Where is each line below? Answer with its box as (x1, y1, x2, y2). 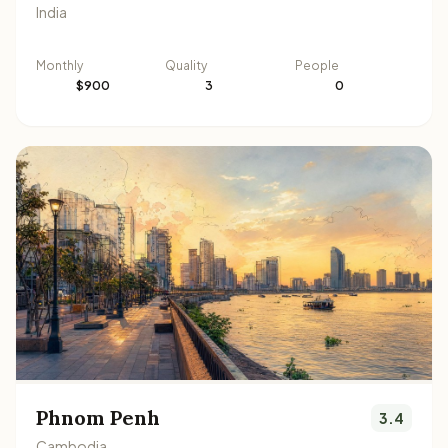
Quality (165, 57, 208, 73)
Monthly (36, 57, 83, 73)
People (294, 57, 339, 73)
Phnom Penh (36, 404, 160, 430)
